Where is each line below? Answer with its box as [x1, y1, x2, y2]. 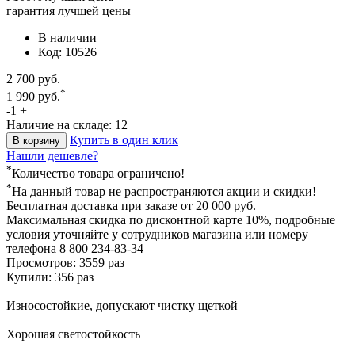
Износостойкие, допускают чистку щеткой [6, 298, 238, 312]
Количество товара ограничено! [12, 166, 185, 181]
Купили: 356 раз [6, 269, 94, 284]
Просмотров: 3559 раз [6, 255, 124, 269]
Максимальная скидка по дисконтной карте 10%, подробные [6, 212, 335, 227]
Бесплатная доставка [6, 198, 118, 212]
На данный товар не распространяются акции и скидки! [12, 184, 316, 198]
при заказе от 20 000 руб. [118, 198, 256, 212]
